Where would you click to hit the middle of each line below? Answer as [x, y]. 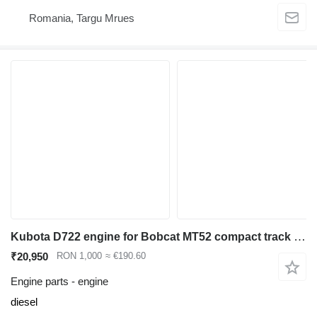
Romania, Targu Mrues [82, 18]
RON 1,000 [79, 256]
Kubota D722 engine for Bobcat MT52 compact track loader [300, 237]
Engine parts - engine [59, 282]
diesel [24, 302]
